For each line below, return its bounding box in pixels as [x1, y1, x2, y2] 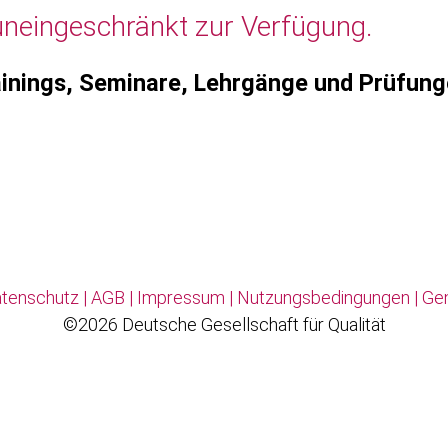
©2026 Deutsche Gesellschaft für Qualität [62, 314, 386, 336]
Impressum [137, 287, 225, 309]
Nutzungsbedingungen [237, 287, 410, 309]
